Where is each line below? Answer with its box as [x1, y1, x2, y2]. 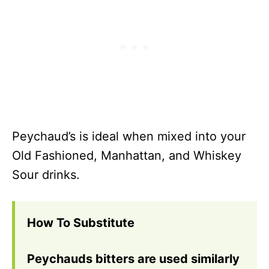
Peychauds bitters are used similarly [27, 252, 240, 266]
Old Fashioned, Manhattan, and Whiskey [12, 148, 241, 163]
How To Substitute [27, 216, 134, 230]
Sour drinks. [12, 168, 80, 182]
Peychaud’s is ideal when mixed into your [12, 129, 246, 144]
